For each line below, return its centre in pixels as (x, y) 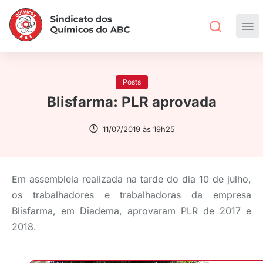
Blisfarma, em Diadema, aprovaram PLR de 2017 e (131, 211)
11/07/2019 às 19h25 (139, 129)
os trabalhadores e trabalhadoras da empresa (131, 195)
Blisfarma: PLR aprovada (131, 102)
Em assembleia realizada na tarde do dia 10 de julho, (131, 179)
